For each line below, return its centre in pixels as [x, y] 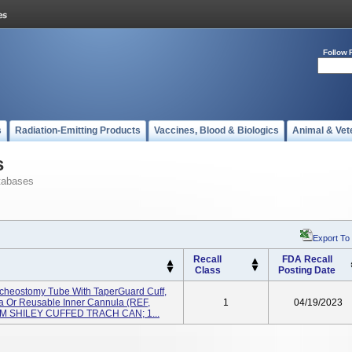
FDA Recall [307, 259]
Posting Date [307, 270]
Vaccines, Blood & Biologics [216, 130]
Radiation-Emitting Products [78, 130]
